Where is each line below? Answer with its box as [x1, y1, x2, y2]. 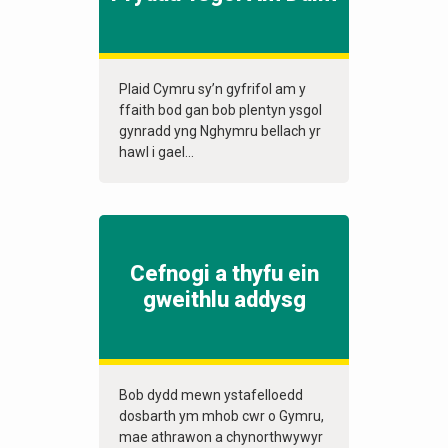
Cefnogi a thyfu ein [129, 261, 319, 287]
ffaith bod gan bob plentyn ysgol [119, 102, 322, 119]
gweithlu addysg [142, 287, 306, 313]
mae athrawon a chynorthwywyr [119, 429, 323, 446]
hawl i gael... [119, 144, 194, 161]
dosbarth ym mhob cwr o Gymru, [119, 408, 324, 425]
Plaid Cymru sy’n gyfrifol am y [119, 81, 306, 98]
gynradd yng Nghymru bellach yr [119, 123, 321, 140]
